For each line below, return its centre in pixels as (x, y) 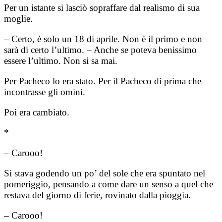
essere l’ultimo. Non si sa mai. (61, 60)
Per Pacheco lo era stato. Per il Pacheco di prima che (103, 81)
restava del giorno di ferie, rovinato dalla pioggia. (97, 195)
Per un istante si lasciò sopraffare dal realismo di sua (102, 7)
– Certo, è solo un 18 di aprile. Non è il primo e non (103, 39)
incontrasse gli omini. (45, 92)
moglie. (18, 18)
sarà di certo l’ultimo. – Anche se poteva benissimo (100, 50)
